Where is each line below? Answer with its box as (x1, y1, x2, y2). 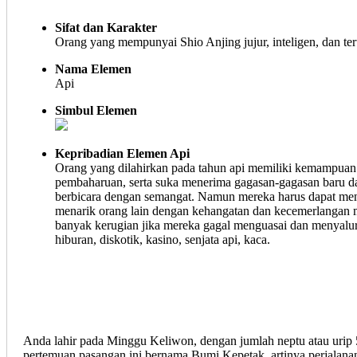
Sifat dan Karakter (55, 21, 157, 34)
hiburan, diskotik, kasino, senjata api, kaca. (55, 233, 270, 246)
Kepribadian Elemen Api (55, 147, 190, 160)
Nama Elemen (55, 62, 131, 76)
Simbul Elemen (55, 104, 137, 117)
